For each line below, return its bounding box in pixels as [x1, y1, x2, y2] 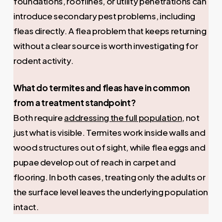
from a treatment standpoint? [13, 97, 136, 109]
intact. [13, 201, 39, 213]
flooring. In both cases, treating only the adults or [13, 171, 206, 183]
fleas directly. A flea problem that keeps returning [13, 25, 207, 36]
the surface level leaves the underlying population [13, 186, 208, 198]
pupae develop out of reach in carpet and [13, 157, 176, 168]
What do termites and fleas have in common [13, 82, 190, 94]
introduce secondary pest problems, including [13, 10, 195, 21]
